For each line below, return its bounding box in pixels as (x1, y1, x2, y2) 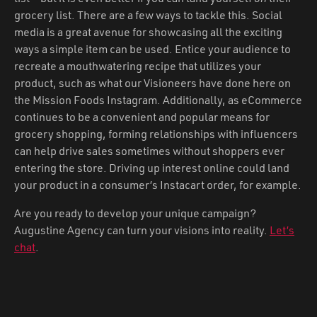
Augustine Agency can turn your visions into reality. (14, 222, 270, 237)
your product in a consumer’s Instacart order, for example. (14, 177, 301, 192)
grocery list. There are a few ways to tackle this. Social (14, 7, 282, 22)
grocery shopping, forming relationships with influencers (14, 126, 298, 141)
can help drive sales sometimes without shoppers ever (14, 143, 284, 158)
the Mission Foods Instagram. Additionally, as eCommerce (14, 92, 302, 107)
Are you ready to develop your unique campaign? (14, 205, 256, 220)
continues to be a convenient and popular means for (14, 109, 270, 124)
